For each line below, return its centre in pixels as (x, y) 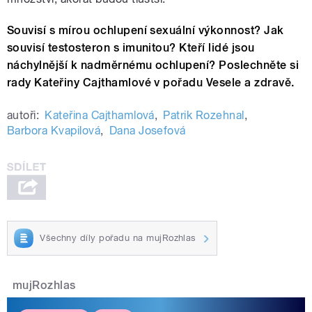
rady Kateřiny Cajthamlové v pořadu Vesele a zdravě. (151, 83)
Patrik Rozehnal (204, 116)
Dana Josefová (147, 131)
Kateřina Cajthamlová (100, 116)
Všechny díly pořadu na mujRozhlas (118, 238)
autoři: (23, 116)
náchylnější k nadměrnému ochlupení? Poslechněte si (153, 65)
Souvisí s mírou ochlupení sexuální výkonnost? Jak (146, 31)
